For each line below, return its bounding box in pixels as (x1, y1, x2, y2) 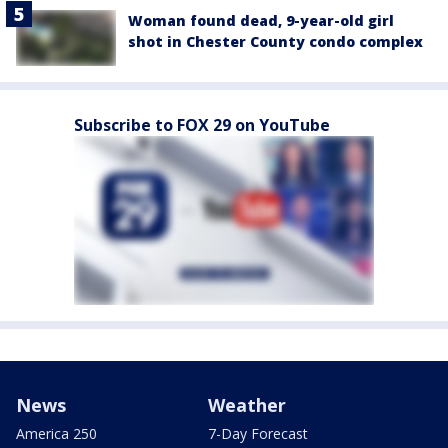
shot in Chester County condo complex (128, 31, 423, 51)
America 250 (16, 424, 97, 444)
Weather (208, 393, 286, 418)
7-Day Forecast (208, 424, 308, 444)
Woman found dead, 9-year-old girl (128, 10, 394, 30)
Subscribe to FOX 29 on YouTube (74, 114, 330, 137)
